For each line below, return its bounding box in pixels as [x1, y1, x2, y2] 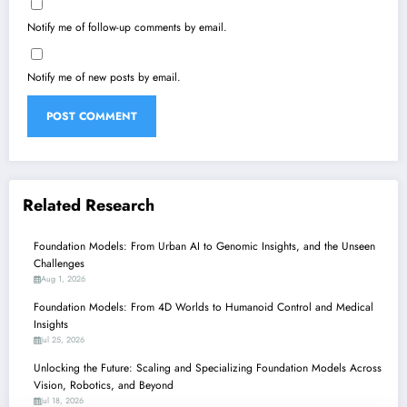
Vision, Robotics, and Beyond [34, 377, 174, 394]
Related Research [23, 193, 154, 217]
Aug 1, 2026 [41, 273, 85, 285]
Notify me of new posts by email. [27, 68, 181, 85]
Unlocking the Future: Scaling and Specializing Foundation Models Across [34, 360, 382, 377]
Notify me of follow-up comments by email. [27, 18, 227, 35]
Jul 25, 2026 [41, 333, 84, 346]
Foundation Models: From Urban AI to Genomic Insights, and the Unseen [34, 238, 375, 255]
